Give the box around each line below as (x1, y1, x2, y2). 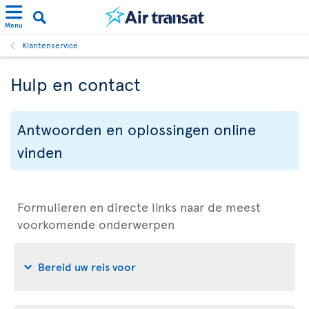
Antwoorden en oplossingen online (17, 119, 256, 139)
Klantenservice (22, 39, 78, 50)
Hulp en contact (10, 71, 141, 96)
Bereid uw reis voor (38, 258, 136, 274)
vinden (17, 141, 63, 162)
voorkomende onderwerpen (17, 215, 175, 232)
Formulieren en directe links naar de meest (17, 198, 261, 215)
